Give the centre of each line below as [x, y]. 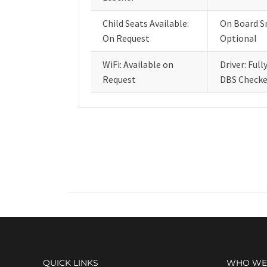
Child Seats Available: [146, 23]
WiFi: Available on [138, 64]
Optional [238, 38]
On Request [126, 38]
